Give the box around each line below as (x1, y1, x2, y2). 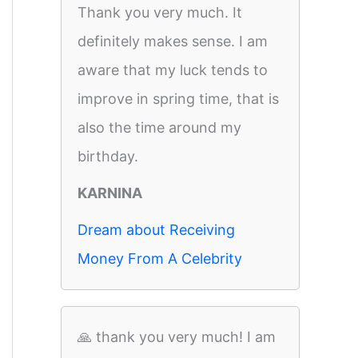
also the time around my (78, 119, 241, 136)
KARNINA (78, 185, 142, 201)
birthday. (78, 148, 138, 165)
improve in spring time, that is (78, 90, 279, 107)
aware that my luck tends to (78, 62, 268, 78)
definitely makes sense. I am (78, 33, 268, 50)
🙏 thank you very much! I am (78, 328, 276, 345)
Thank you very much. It (78, 4, 242, 21)
